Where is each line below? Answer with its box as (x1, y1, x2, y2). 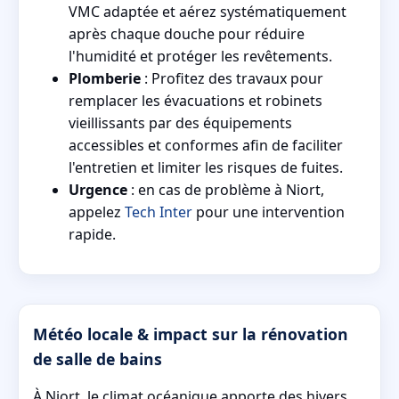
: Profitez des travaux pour (141, 68, 323, 88)
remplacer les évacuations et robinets (69, 90, 322, 110)
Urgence (69, 179, 127, 199)
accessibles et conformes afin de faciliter (69, 134, 343, 155)
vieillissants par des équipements (69, 112, 292, 133)
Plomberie (69, 68, 141, 88)
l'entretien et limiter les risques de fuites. (69, 157, 343, 177)
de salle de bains (33, 347, 162, 370)
